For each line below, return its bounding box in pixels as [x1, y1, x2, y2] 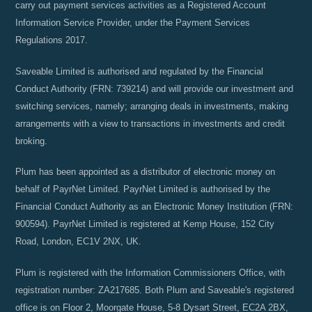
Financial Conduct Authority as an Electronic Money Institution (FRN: [15, 201, 294, 212]
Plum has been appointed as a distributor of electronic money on [15, 166, 276, 177]
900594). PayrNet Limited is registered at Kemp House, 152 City [15, 219, 275, 229]
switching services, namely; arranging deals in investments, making [15, 100, 289, 111]
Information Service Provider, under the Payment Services [15, 17, 251, 28]
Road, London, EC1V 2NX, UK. [15, 236, 142, 247]
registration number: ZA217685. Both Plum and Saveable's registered [15, 284, 295, 295]
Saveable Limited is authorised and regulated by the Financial [15, 65, 264, 77]
